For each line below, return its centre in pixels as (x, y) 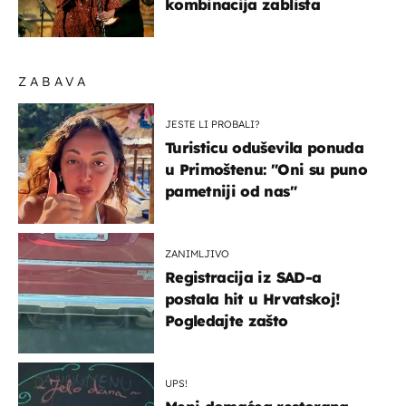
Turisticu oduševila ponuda (264, 147)
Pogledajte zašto (227, 320)
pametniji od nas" (231, 191)
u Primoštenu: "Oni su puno (266, 169)
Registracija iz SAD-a (243, 277)
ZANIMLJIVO (197, 253)
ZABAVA (54, 81)
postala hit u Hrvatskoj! (253, 299)
